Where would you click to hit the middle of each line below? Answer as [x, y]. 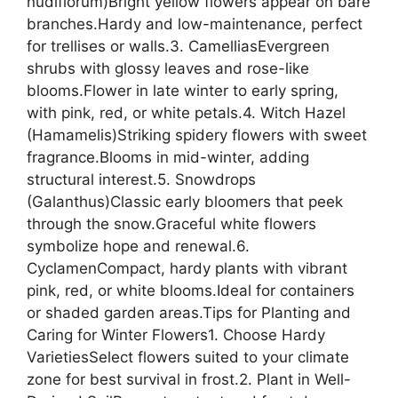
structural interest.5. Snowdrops [141, 179]
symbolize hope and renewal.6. [138, 246]
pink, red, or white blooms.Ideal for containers [191, 290]
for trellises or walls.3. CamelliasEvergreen [178, 46]
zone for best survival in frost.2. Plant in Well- [189, 379]
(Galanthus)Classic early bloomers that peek [185, 201]
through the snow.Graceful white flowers [171, 223]
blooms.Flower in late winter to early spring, [183, 90]
